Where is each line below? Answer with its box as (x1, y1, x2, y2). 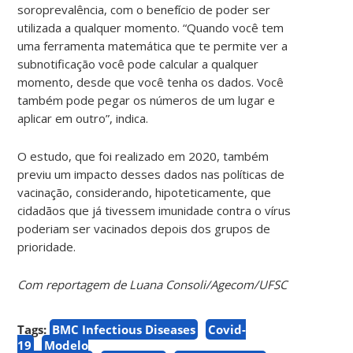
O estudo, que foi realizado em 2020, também (17, 147, 269, 164)
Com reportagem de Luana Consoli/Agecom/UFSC (17, 276, 288, 292)
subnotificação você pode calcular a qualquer (17, 55, 259, 72)
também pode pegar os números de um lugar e (17, 91, 276, 108)
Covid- (208, 321, 247, 337)
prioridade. (17, 238, 76, 255)
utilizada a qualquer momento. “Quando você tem (17, 19, 284, 35)
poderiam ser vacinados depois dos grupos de (17, 220, 271, 236)
